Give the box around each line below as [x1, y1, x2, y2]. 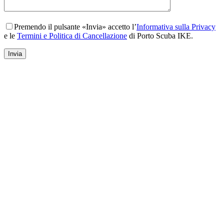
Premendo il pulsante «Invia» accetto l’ [14, 22, 136, 31]
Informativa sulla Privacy [136, 22, 215, 31]
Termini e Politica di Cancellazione [17, 31, 127, 40]
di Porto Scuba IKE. [127, 31, 193, 40]
